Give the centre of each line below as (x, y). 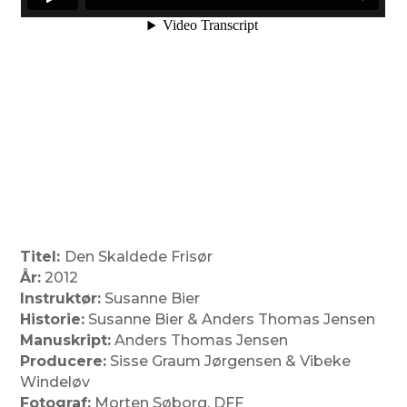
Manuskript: (66, 340)
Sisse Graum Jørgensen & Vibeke (229, 361)
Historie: (53, 319)
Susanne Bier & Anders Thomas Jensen (230, 319)
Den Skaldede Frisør (139, 257)
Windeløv (55, 382)
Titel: (43, 257)
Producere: (64, 361)
